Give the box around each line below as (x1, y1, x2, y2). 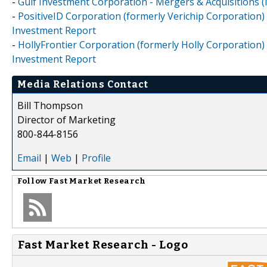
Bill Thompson (17, 98, 83, 112)
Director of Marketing (17, 113, 116, 126)
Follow (17, 176, 49, 186)
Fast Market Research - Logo (18, 238, 188, 252)
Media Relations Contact (17, 78, 148, 90)
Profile (82, 151, 111, 164)
